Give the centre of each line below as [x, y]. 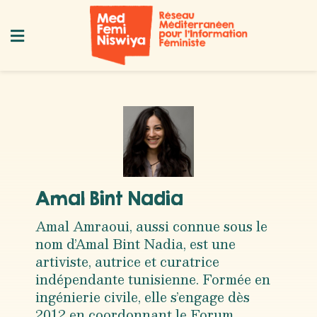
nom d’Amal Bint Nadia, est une [136, 244]
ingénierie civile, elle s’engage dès [143, 297]
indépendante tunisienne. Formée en [153, 279]
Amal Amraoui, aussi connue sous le [151, 226]
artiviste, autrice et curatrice [127, 261]
